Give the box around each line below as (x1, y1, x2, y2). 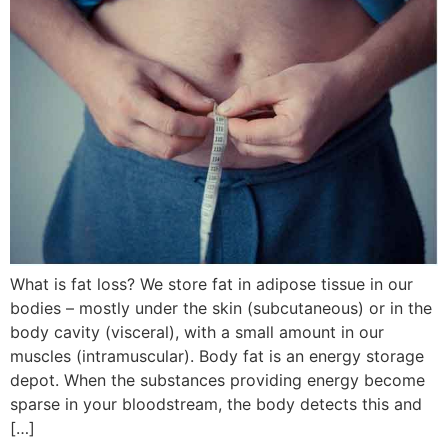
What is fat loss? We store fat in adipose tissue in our (10, 273, 413, 294)
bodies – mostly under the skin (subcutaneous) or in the (10, 297, 432, 318)
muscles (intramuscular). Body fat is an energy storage (10, 345, 424, 366)
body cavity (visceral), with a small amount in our (10, 321, 384, 342)
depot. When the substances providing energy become (10, 369, 425, 390)
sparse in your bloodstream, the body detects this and (10, 393, 422, 414)
